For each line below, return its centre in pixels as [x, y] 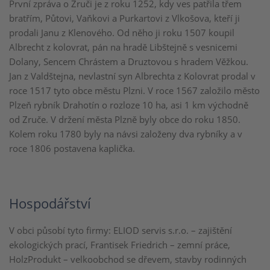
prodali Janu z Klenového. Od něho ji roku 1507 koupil [122, 33]
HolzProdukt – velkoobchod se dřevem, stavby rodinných [128, 259]
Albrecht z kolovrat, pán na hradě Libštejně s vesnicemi [123, 47]
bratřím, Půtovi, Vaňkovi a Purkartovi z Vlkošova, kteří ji [124, 18]
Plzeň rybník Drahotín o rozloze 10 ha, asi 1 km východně [129, 105]
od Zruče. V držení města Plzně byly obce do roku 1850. [125, 119]
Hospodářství [50, 203]
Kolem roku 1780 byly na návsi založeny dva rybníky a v [126, 134]
